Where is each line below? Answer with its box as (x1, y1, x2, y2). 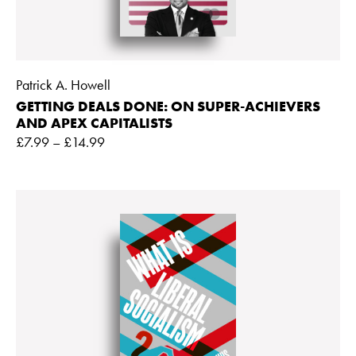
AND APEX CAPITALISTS (16, 113, 172, 132)
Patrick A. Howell (16, 75, 110, 94)
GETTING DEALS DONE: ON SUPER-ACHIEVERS (16, 96, 320, 115)
